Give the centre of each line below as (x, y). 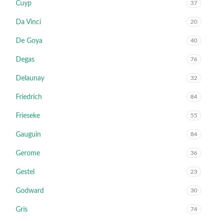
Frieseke (28, 116)
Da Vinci (28, 22)
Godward (30, 191)
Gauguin (28, 135)
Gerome (28, 153)
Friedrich (29, 97)
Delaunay (30, 78)
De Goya (29, 41)
